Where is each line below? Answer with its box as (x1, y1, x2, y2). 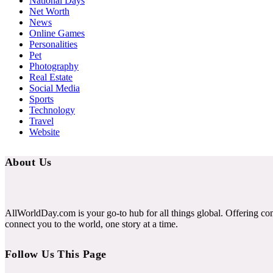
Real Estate (29, 72, 73, 83)
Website (29, 127, 60, 138)
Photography (29, 61, 79, 72)
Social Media (29, 83, 80, 94)
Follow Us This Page (5, 248, 107, 261)
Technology (29, 105, 75, 116)
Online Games (29, 28, 85, 39)
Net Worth (29, 6, 69, 17)
